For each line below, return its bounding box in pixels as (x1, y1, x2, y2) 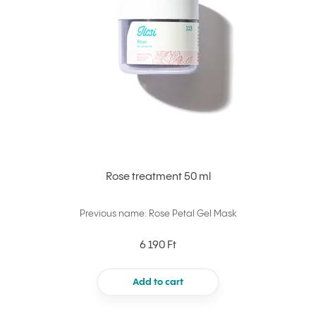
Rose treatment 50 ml (105, 171, 211, 182)
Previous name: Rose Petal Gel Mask (79, 209, 237, 219)
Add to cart (133, 277, 183, 287)
